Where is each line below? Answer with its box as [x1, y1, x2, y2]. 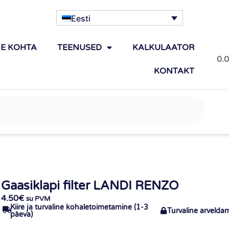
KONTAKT [154, 65, 195, 76]
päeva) [10, 210, 33, 219]
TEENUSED [57, 42, 102, 53]
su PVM [26, 194, 51, 203]
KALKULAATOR [132, 42, 195, 53]
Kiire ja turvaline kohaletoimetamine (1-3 [10, 203, 148, 212]
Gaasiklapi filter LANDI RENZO [1, 178, 179, 193]
